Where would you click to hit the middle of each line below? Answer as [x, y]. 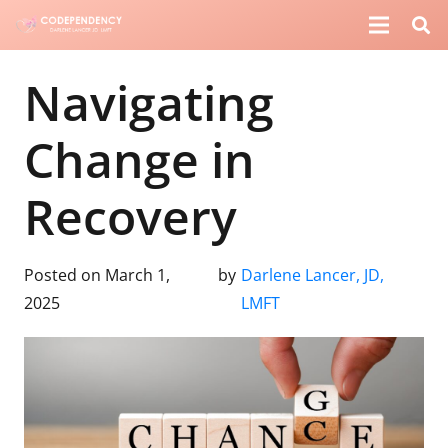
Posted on [64, 275]
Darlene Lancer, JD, [312, 275]
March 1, [137, 275]
